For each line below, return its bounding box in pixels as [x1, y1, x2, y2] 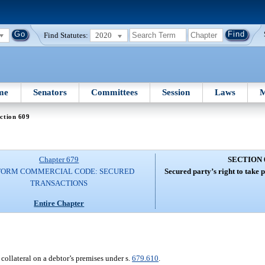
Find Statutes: [44, 30, 89, 40]
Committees [91, 87, 138, 97]
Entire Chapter [34, 198, 85, 208]
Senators [33, 87, 67, 97]
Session [162, 87, 190, 97]
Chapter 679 [39, 155, 79, 164]
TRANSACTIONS [30, 179, 88, 188]
